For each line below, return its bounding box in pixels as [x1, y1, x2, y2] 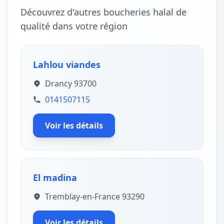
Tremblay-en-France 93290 [45, 191, 144, 202]
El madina [33, 171, 77, 183]
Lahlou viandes [33, 58, 100, 70]
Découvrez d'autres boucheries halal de [20, 6, 186, 18]
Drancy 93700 [45, 78, 96, 89]
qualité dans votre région [20, 20, 127, 32]
